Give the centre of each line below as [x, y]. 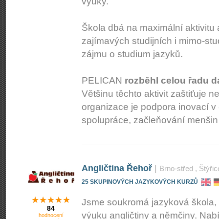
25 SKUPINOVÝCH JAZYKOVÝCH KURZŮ [140, 182]
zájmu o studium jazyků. [132, 54]
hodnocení [51, 215]
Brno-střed [176, 168]
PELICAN [103, 80]
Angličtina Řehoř [117, 168]
